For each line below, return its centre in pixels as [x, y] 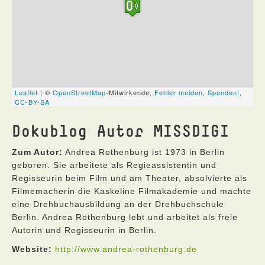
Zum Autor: [37, 152]
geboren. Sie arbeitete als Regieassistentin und [114, 165]
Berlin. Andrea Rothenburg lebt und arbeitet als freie [125, 217]
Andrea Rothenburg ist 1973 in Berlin [144, 152]
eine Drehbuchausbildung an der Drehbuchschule [118, 204]
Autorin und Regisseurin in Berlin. [84, 230]
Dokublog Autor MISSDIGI [121, 130]
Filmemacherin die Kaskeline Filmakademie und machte [132, 191]
